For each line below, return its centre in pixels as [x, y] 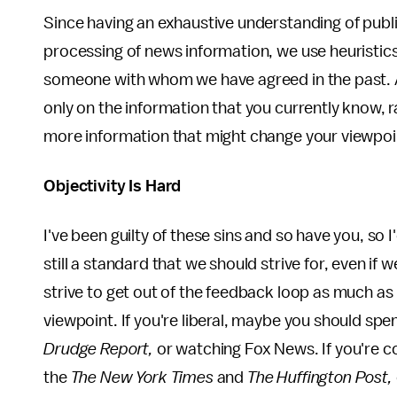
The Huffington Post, [319, 378]
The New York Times [142, 378]
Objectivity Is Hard [113, 186]
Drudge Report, [99, 349]
